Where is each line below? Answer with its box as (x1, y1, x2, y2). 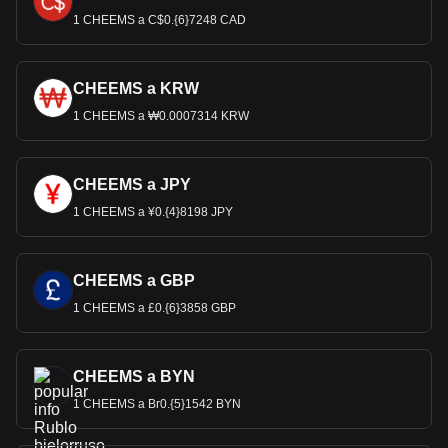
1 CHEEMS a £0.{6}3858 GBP (73, 301, 236, 315)
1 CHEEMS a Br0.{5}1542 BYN (73, 397, 241, 411)
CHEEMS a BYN (73, 368, 195, 385)
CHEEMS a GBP (73, 272, 195, 289)
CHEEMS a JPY (73, 176, 191, 193)
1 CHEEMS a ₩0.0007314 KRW (73, 109, 249, 123)
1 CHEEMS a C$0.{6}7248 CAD (73, 13, 246, 27)
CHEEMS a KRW (73, 80, 199, 97)
